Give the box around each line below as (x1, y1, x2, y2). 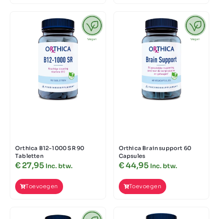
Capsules (118, 153, 146, 160)
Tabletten (15, 153, 44, 160)
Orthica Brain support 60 (118, 145, 192, 152)
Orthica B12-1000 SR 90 (15, 145, 85, 152)
